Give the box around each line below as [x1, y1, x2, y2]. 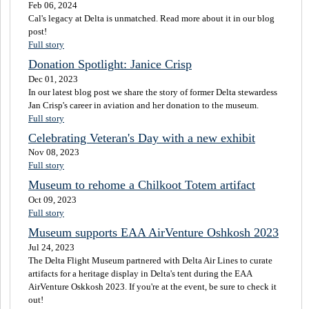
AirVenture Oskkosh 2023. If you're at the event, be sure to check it [28, 281, 277, 292]
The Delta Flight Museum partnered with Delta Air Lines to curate [28, 255, 272, 266]
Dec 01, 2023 [28, 73, 78, 84]
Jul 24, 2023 [28, 241, 74, 252]
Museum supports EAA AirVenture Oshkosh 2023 [28, 226, 279, 240]
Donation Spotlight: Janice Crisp [28, 57, 192, 72]
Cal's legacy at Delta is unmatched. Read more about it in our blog [28, 13, 275, 24]
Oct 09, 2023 [28, 195, 77, 206]
